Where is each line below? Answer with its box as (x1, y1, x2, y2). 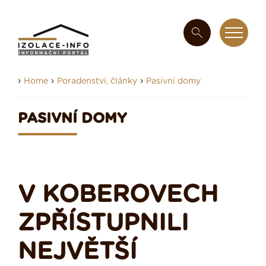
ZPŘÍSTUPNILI (18, 211, 189, 236)
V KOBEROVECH (18, 183, 218, 207)
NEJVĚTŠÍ (18, 240, 137, 264)
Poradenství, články (57, 77, 137, 86)
